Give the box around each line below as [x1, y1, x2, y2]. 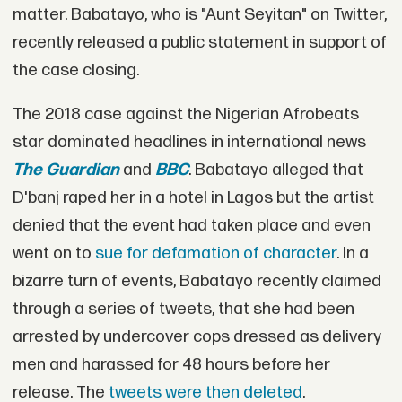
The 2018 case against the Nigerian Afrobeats [12, 104, 359, 126]
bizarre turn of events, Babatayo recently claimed [12, 271, 381, 293]
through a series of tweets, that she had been [12, 299, 354, 320]
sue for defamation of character [94, 243, 336, 265]
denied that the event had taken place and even [12, 215, 371, 237]
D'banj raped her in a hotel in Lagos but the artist [12, 188, 374, 209]
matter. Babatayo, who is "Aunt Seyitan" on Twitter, [12, 4, 387, 25]
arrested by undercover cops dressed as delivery [12, 327, 381, 348]
